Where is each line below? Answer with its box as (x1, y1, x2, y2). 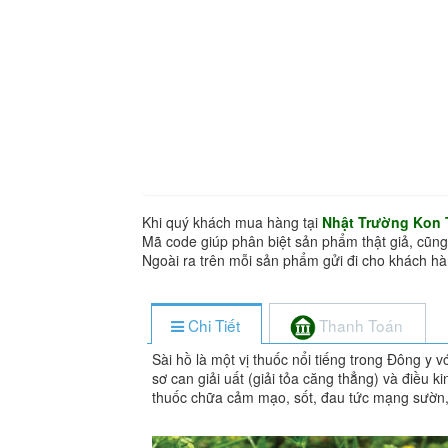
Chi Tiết (187, 313, 240, 336)
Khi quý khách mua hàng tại (142, 211, 322, 232)
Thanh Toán (319, 313, 404, 336)
